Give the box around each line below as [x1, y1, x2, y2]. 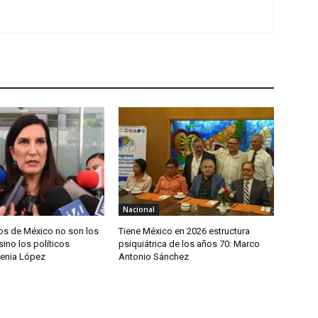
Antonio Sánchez [119, 251, 194, 262]
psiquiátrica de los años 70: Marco [119, 238, 261, 249]
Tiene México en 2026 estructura [119, 225, 251, 236]
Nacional [123, 204, 155, 214]
